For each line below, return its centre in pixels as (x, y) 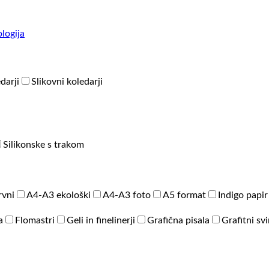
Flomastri (35, 221)
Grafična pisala (178, 221)
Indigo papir (243, 195)
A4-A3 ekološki (59, 195)
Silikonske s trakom (44, 145)
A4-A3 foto (127, 195)
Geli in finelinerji (101, 221)
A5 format (184, 195)
